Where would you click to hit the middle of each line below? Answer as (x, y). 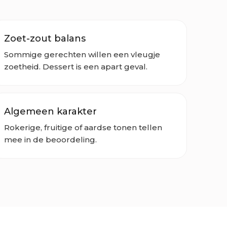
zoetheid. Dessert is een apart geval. (76, 66)
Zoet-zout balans (45, 38)
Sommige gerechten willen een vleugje (82, 54)
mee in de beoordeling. (50, 139)
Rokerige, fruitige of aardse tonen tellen (83, 127)
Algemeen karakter (50, 111)
